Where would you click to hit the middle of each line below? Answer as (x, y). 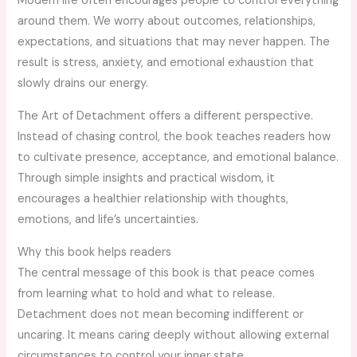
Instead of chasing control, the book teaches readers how (175, 136)
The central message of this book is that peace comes (167, 273)
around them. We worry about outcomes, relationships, (167, 22)
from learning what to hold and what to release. (147, 293)
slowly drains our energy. (83, 84)
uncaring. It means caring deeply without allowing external (174, 335)
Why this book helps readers (95, 252)
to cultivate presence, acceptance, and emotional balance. (178, 157)
